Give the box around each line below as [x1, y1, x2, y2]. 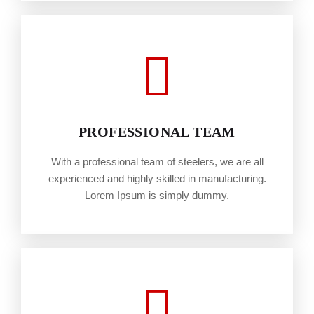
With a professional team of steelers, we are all [50, 156, 264, 168]
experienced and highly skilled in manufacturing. [48, 172, 266, 184]
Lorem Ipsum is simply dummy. [85, 189, 229, 201]
